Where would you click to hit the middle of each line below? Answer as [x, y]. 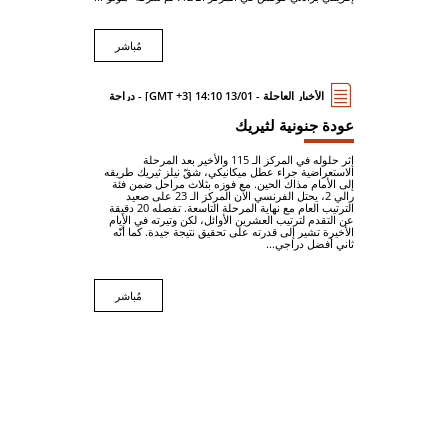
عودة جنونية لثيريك [294, 125]
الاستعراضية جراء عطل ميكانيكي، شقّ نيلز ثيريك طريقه [229, 171]
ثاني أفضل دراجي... [310, 243]
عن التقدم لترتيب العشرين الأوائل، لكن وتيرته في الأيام [231, 219]
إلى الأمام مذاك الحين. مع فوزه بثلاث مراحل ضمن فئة [233, 183]
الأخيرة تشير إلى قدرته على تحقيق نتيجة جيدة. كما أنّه [233, 231]
